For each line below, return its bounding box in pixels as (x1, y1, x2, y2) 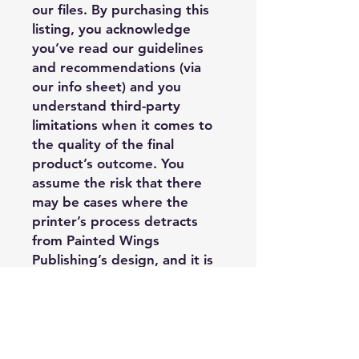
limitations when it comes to (32, 116, 212, 133)
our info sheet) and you (32, 78, 181, 95)
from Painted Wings (32, 232, 159, 248)
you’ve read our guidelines (32, 39, 204, 56)
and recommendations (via (32, 58, 201, 75)
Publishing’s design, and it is (32, 251, 213, 268)
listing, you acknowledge (32, 20, 191, 37)
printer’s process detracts (32, 212, 198, 229)
